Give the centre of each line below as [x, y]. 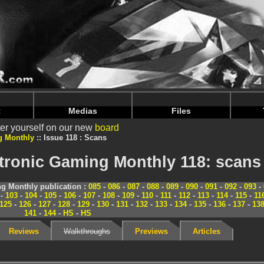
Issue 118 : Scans [75, 138]
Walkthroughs [87, 231]
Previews [151, 231]
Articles [207, 231]
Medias [83, 111]
